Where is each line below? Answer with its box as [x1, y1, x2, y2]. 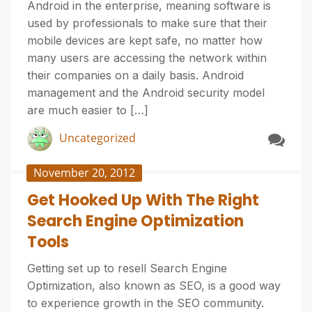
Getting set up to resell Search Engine [27, 261, 227, 275]
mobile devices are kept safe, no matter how [27, 33, 263, 47]
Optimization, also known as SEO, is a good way [27, 279, 281, 292]
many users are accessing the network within [27, 51, 267, 65]
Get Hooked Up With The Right [27, 189, 259, 211]
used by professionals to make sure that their [27, 16, 267, 30]
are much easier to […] [27, 103, 148, 117]
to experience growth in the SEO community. [27, 296, 264, 310]
